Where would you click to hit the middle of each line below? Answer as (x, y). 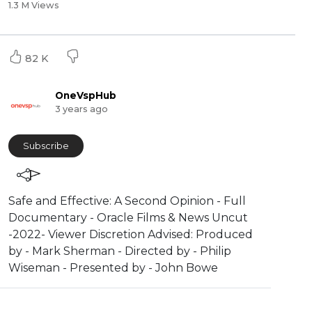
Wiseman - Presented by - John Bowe (113, 267)
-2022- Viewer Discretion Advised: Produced (131, 234)
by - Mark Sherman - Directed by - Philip (120, 251)
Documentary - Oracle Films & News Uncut (128, 217)
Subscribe (46, 146)
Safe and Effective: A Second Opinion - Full (127, 201)
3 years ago (81, 109)
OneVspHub (85, 95)
